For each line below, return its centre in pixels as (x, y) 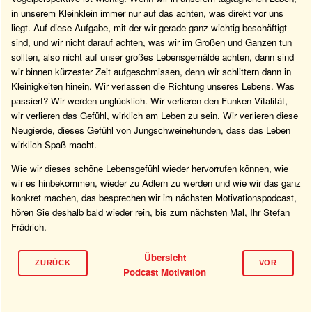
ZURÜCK (53, 263)
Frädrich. (29, 227)
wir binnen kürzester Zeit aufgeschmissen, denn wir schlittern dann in (151, 71)
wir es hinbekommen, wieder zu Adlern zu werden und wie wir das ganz (156, 183)
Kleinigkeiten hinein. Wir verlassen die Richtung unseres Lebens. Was (153, 86)
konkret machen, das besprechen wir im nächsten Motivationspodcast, (154, 197)
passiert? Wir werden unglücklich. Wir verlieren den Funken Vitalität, (149, 100)
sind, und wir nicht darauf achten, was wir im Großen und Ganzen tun (151, 42)
